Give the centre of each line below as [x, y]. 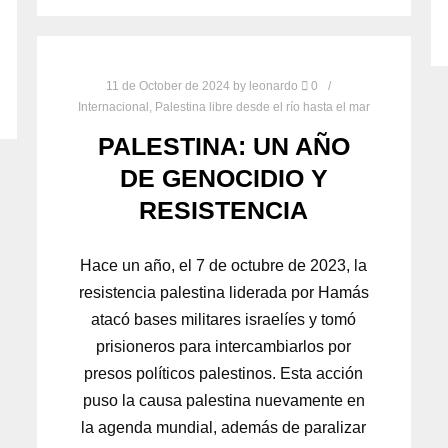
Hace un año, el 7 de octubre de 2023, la [224, 266]
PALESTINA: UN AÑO [223, 146]
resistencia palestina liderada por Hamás [223, 293]
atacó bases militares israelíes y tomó [224, 320]
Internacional [113, 106]
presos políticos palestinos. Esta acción [224, 374]
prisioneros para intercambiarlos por [224, 347]
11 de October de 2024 [168, 85]
